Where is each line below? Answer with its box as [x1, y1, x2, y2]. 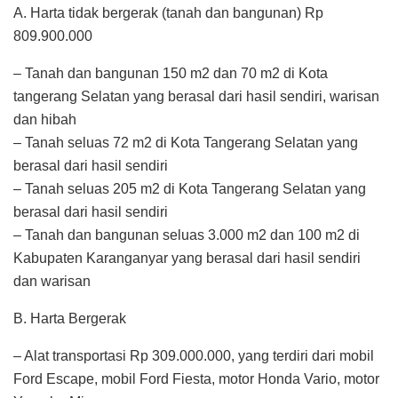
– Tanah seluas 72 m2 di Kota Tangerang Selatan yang [13, 135, 358, 151]
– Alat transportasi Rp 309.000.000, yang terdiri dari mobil [13, 348, 374, 364]
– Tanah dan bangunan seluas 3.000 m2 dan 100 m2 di [13, 227, 360, 243]
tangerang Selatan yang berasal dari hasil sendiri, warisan [13, 89, 379, 105]
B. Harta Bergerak [13, 311, 126, 327]
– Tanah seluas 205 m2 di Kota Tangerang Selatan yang [13, 181, 366, 197]
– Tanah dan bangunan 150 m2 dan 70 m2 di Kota [13, 66, 328, 82]
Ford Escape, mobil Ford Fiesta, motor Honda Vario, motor [13, 371, 379, 387]
